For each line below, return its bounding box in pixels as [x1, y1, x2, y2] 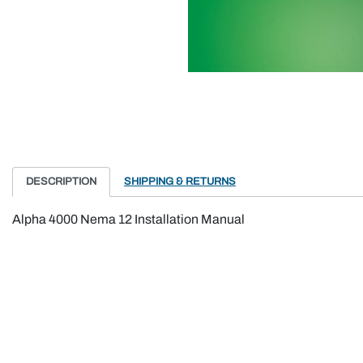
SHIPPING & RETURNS [124, 176, 236, 187]
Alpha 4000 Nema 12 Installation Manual [12, 212, 245, 226]
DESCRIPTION [26, 176, 96, 187]
